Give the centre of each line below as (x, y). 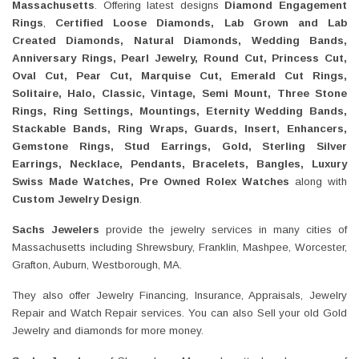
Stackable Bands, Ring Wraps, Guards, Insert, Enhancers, (179, 128)
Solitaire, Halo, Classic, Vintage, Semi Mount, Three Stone (179, 93)
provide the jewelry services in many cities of (226, 229)
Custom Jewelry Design (76, 199)
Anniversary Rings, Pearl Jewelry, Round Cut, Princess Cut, (179, 58)
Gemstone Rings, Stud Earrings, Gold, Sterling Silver (179, 146)
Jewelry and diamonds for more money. (108, 330)
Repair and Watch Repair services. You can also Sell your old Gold (179, 313)
